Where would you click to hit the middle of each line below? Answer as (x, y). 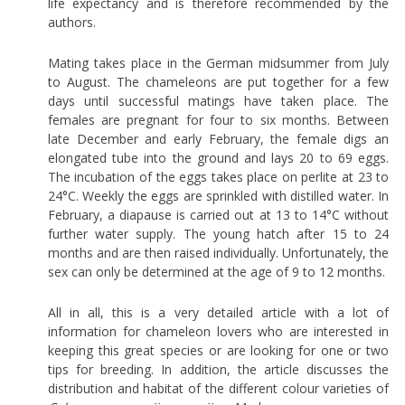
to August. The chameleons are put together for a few (218, 81)
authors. (71, 22)
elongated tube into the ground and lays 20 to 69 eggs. (218, 157)
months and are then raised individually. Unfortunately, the (218, 252)
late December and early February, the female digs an (218, 138)
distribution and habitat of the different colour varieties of (218, 388)
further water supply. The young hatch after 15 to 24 (218, 233)
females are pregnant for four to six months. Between (218, 119)
